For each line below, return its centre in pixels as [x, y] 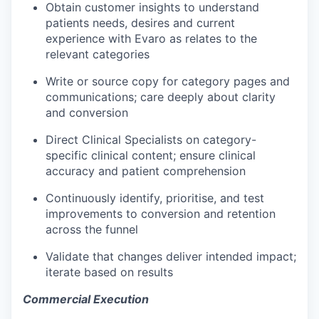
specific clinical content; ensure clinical [151, 155]
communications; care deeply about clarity [161, 97]
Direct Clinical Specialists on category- [151, 140]
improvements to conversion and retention [161, 214]
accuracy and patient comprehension [146, 171]
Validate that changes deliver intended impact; [171, 256]
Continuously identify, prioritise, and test [155, 198]
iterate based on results [109, 272]
